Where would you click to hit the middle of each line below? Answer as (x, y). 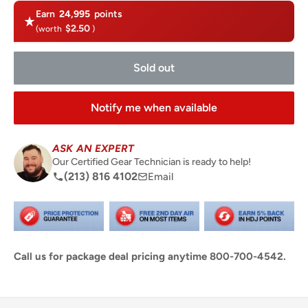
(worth (50, 29)
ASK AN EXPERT (93, 149)
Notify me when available (154, 107)
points (107, 14)
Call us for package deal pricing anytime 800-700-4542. (150, 257)
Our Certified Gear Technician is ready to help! (152, 161)
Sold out (154, 67)
